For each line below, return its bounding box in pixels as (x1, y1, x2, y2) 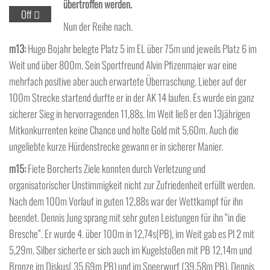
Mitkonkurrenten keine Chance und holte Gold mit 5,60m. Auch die (9, 122, 239, 137)
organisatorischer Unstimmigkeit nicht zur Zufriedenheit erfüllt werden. (9, 177, 255, 192)
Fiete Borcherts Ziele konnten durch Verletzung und (28, 161, 206, 176)
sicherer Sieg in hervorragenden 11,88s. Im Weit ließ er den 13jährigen (9, 106, 250, 121)
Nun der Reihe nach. (63, 19, 133, 34)
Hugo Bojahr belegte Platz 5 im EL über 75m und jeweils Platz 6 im (28, 41, 257, 56)
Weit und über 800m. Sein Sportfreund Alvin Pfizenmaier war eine (9, 57, 237, 72)
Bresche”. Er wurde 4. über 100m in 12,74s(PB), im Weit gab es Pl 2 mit (9, 226, 254, 241)
